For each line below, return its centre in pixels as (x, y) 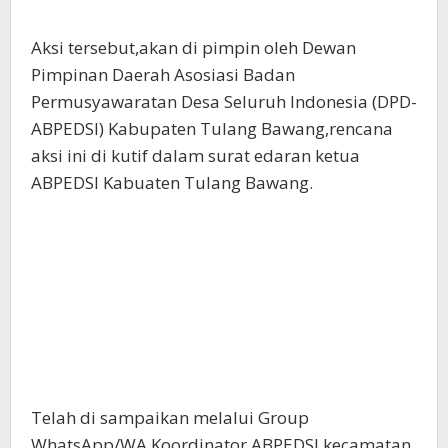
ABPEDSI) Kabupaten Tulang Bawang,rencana (212, 129)
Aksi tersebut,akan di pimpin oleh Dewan (193, 48)
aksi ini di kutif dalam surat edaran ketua (195, 156)
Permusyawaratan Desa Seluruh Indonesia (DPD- (224, 102)
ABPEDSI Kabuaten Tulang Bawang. (172, 183)
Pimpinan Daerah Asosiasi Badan (163, 75)
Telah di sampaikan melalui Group (170, 418)
